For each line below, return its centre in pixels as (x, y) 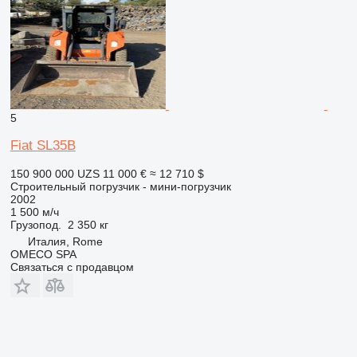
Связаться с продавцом (72, 267)
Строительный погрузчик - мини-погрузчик (120, 186)
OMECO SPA (43, 254)
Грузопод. (35, 224)
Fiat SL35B (43, 145)
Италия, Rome (65, 241)
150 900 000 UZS (55, 173)
